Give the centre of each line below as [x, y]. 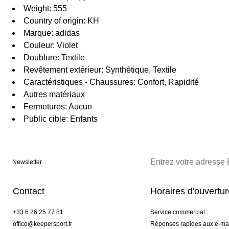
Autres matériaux [54, 95]
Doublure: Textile [54, 58]
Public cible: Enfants [61, 119]
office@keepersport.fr [42, 224]
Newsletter [27, 162]
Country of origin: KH [61, 21]
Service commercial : [179, 212]
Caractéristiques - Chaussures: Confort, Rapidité [111, 82]
